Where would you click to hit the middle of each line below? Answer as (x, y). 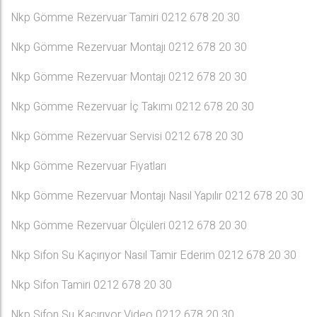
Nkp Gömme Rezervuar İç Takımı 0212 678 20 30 (132, 107)
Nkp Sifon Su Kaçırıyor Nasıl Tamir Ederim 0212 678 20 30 (154, 255)
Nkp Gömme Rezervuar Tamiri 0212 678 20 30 (125, 18)
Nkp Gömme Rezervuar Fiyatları (88, 166)
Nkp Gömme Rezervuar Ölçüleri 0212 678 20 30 (129, 226)
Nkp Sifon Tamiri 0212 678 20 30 (91, 285)
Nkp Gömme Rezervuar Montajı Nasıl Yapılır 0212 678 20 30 (157, 196)
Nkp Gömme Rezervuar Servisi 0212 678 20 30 (127, 137)
